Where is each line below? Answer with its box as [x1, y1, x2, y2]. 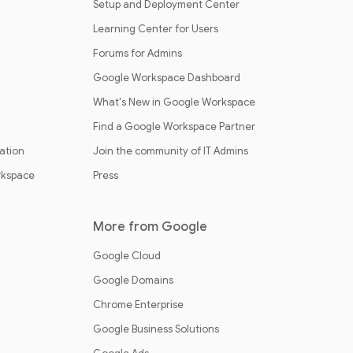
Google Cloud [93, 249, 161, 262]
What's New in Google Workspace [93, 95, 255, 109]
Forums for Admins [93, 46, 182, 60]
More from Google [93, 219, 207, 235]
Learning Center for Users [93, 22, 218, 35]
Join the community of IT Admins [93, 144, 248, 158]
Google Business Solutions [93, 322, 219, 336]
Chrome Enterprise [93, 298, 184, 311]
